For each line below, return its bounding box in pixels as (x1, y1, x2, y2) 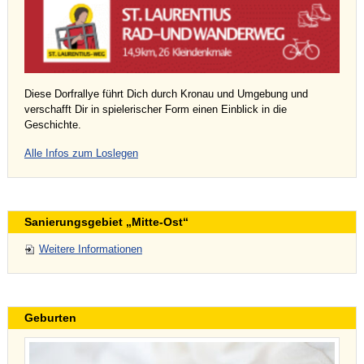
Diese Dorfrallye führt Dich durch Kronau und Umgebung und (24, 88, 308, 101)
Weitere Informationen (38, 243, 142, 256)
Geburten (24, 311, 76, 325)
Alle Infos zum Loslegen (24, 147, 138, 160)
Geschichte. (24, 119, 81, 132)
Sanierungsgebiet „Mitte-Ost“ (24, 215, 188, 229)
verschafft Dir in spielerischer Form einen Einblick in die (24, 103, 287, 116)
